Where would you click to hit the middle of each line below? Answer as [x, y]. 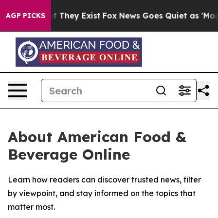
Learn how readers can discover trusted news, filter [104, 180]
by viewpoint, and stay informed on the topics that [102, 193]
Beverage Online [69, 154]
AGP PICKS [26, 16]
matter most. [31, 207]
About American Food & [97, 137]
